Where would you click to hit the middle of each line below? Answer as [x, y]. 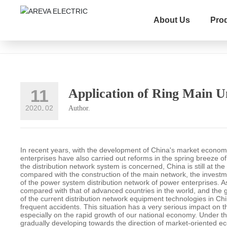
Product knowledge [131, 28]
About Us [172, 20]
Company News [53, 28]
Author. [80, 108]
